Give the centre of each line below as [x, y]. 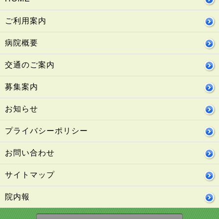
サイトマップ [30, 175]
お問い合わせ [30, 153]
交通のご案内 [30, 65]
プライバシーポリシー [46, 131]
